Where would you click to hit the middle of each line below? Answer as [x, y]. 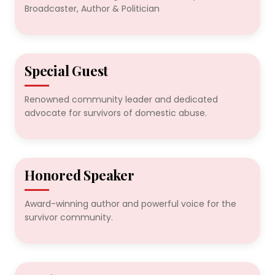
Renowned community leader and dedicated [121, 99]
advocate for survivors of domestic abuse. [116, 113]
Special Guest [67, 71]
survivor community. [69, 217]
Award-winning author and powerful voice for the [130, 204]
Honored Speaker [79, 175]
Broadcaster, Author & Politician [92, 9]
